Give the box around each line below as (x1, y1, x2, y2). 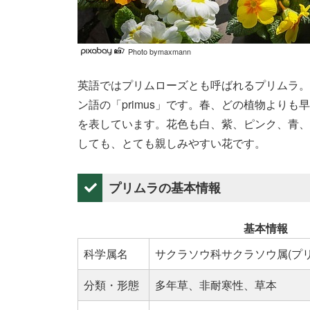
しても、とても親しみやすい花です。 (77, 134, 266, 151)
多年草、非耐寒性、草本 (155, 276, 277, 293)
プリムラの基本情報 (109, 179, 221, 197)
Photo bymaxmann (127, 45, 191, 57)
